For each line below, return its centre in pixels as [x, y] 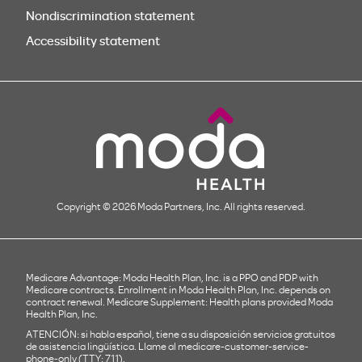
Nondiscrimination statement [110, 15]
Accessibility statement [93, 40]
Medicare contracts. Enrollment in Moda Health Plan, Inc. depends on [178, 290]
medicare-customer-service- [243, 346]
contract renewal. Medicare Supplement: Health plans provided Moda [179, 302]
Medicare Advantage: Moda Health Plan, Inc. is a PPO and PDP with [172, 278]
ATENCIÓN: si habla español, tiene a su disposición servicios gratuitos [181, 334]
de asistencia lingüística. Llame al [102, 346]
